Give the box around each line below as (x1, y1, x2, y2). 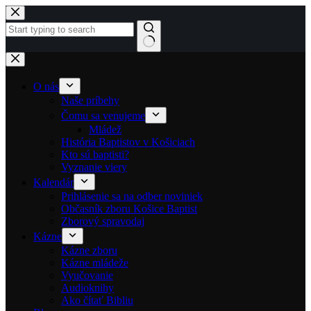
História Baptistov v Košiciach (61, 136, 195, 148)
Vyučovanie (61, 269, 113, 281)
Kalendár (33, 176, 74, 188)
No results (5, 51, 49, 63)
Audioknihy (61, 282, 114, 294)
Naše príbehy (61, 94, 119, 106)
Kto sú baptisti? (61, 149, 129, 160)
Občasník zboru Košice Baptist (61, 203, 197, 215)
